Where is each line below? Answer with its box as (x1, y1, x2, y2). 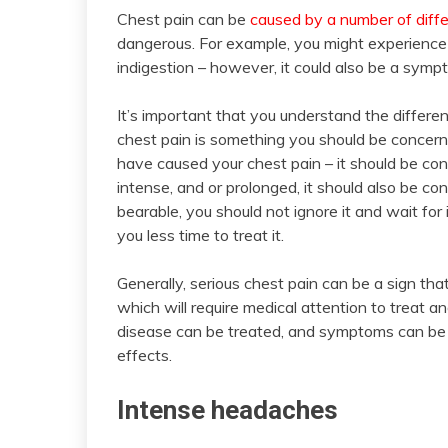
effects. (117, 345, 172, 366)
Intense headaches (117, 395, 338, 426)
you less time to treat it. (117, 225, 284, 246)
